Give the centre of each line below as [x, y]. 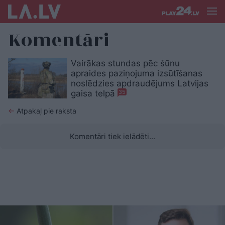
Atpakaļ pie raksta [45, 111]
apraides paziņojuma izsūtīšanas [137, 73]
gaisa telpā [94, 93]
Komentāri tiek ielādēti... [113, 136]
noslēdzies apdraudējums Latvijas [140, 83]
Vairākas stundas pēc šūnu [125, 63]
